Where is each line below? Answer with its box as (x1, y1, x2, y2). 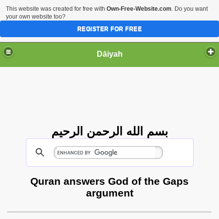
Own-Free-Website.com (107, 5, 172, 12)
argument (86, 187, 133, 198)
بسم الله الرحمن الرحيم (51, 125, 168, 138)
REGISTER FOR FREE (77, 25, 142, 32)
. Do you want (172, 5, 208, 12)
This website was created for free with (6, 5, 107, 12)
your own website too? (6, 13, 66, 20)
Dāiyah (96, 49, 123, 58)
